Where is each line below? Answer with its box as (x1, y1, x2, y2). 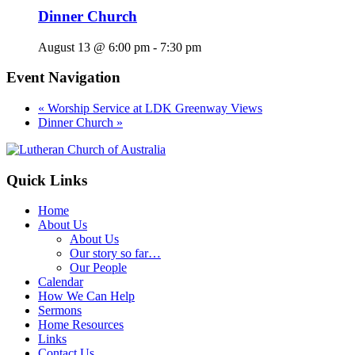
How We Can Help (38, 289, 135, 303)
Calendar (38, 275, 83, 289)
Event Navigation (6, 69, 120, 86)
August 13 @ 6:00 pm (38, 40, 150, 54)
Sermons (38, 303, 82, 318)
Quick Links (6, 171, 87, 189)
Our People (70, 261, 127, 275)
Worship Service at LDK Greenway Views (44, 101, 262, 115)
